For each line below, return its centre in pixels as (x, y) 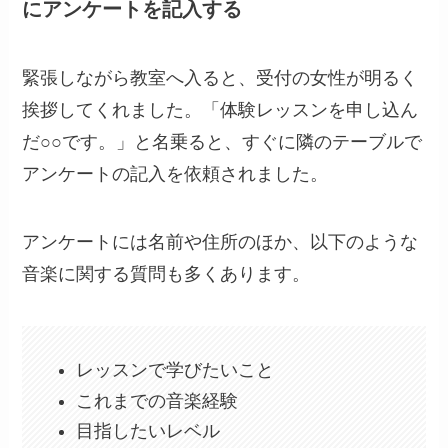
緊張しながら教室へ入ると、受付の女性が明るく (220, 78)
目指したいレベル (148, 431)
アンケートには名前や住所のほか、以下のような (220, 242)
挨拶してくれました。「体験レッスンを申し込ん (220, 110)
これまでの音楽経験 (157, 400)
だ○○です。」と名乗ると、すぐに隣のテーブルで (222, 142)
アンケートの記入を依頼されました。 (175, 174)
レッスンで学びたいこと (175, 370)
